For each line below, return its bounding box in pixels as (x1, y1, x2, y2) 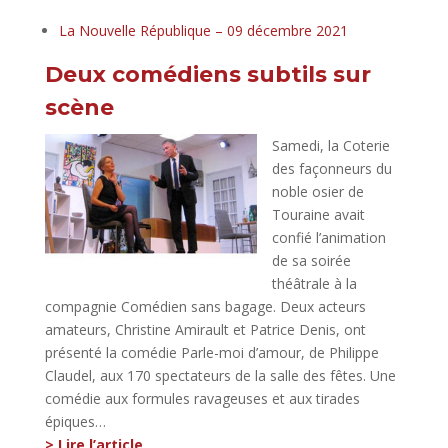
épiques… (44, 411, 106, 431)
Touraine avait (271, 204, 365, 224)
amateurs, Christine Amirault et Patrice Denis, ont (44, 319, 366, 339)
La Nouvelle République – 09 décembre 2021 (58, 20, 348, 40)
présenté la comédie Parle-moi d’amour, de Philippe (44, 342, 379, 362)
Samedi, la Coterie (271, 135, 390, 155)
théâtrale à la (271, 273, 357, 293)
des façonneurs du (271, 158, 392, 178)
